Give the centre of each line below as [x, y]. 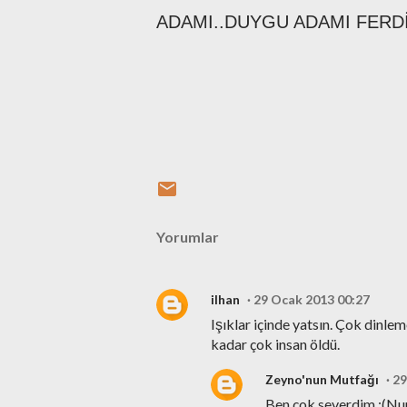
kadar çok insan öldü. [275, 343]
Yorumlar [188, 236]
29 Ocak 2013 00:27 [312, 299]
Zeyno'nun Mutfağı [322, 379]
